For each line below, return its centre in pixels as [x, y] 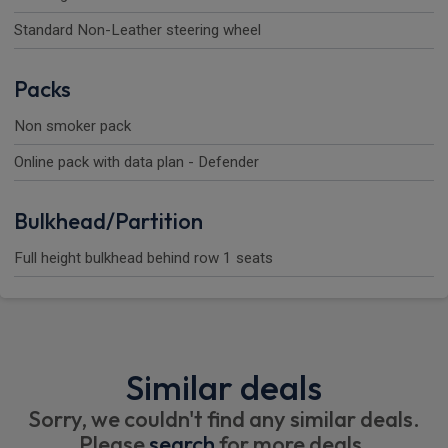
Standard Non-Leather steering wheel [137, 30]
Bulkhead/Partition [108, 221]
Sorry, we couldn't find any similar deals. [224, 419]
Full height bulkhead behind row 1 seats [143, 258]
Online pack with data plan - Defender [136, 162]
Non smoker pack [72, 126]
